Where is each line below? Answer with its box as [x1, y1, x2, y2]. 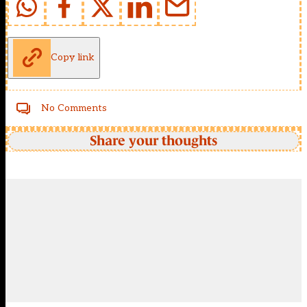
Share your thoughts [90, 133, 217, 149]
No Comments [41, 101, 107, 114]
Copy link [51, 51, 95, 64]
